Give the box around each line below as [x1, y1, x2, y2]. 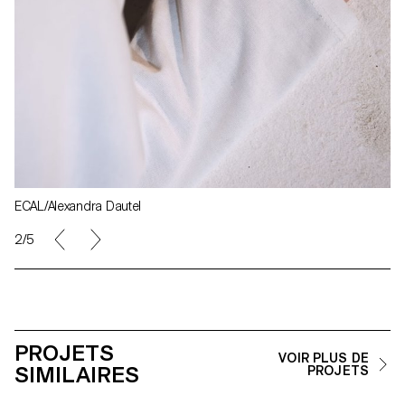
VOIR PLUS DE [278, 351, 369, 366]
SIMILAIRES [14, 362, 139, 389]
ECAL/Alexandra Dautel [14, 199, 142, 214]
